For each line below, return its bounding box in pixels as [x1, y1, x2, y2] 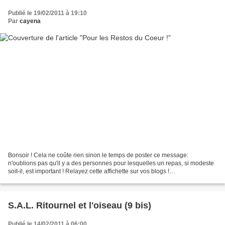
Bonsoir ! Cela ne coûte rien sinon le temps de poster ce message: [8, 152, 188, 159]
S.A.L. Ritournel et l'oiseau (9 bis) [8, 200, 151, 211]
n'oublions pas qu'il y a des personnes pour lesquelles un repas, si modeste [8, 160, 214, 167]
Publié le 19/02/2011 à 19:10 [8, 9, 87, 17]
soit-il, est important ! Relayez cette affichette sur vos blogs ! [8, 168, 169, 175]
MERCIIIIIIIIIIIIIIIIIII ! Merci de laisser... [8, 176, 106, 183]
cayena [20, 17, 41, 25]
